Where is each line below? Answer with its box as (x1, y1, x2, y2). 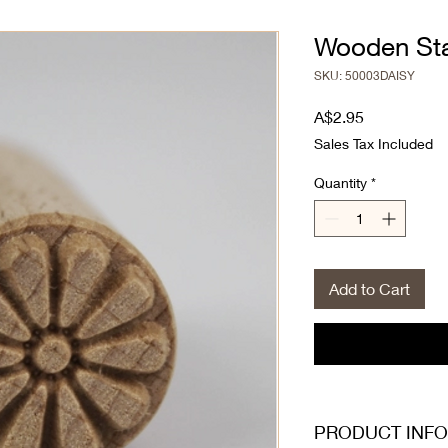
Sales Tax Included (314, 134, 433, 152)
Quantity (314, 173, 367, 191)
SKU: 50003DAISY (314, 67, 415, 83)
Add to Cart (329, 278, 410, 298)
